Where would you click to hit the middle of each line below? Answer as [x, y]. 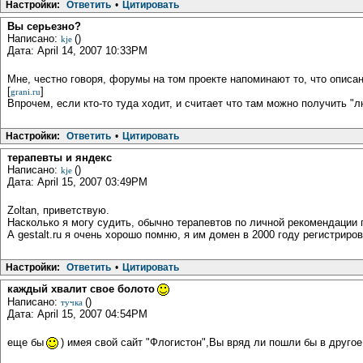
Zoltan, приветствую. [58, 211]
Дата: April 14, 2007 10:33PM [77, 51]
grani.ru [26, 92]
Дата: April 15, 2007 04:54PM [77, 314]
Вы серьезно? [44, 27]
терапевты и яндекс [60, 158]
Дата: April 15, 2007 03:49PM [77, 182]
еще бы [26, 343]
